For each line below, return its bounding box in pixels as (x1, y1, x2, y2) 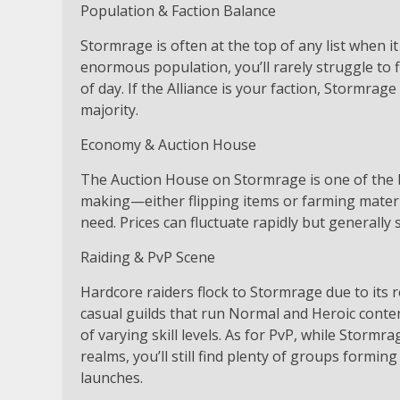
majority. (80, 99, 138, 120)
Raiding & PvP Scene (80, 246, 215, 267)
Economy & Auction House (80, 134, 256, 154)
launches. (80, 367, 143, 387)
